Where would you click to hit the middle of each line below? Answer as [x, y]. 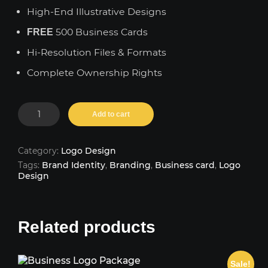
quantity [37, 141]
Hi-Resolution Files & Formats [97, 52]
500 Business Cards [100, 32]
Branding [130, 165]
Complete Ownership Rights [95, 73]
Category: [39, 150]
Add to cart [111, 114]
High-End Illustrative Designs [97, 12]
